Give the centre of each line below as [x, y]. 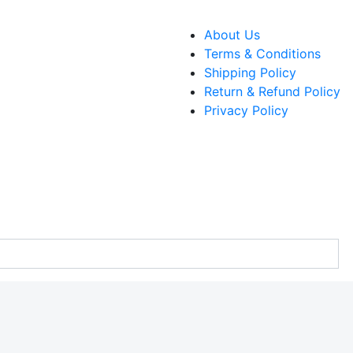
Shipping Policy [250, 72]
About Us [232, 35]
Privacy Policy [246, 110]
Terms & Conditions [262, 54]
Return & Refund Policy [272, 91]
